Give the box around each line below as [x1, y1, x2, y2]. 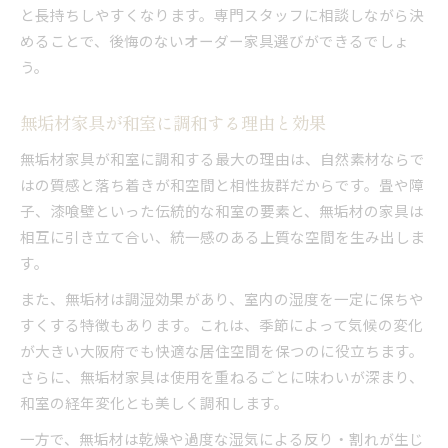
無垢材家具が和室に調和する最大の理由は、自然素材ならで [20, 147, 425, 169]
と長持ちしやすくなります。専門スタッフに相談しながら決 [20, 3, 424, 25]
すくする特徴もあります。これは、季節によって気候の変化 [20, 313, 423, 335]
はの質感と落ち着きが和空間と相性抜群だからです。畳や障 [20, 173, 424, 195]
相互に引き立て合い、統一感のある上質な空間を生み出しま [20, 225, 425, 247]
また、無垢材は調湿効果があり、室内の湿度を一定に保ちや [20, 287, 424, 309]
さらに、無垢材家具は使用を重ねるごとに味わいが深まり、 [20, 365, 424, 387]
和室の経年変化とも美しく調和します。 [20, 391, 289, 413]
